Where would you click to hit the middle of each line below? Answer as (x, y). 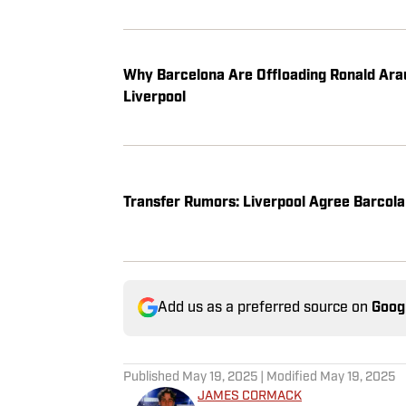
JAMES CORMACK (250, 396)
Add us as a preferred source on (265, 308)
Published (153, 377)
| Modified (289, 377)
